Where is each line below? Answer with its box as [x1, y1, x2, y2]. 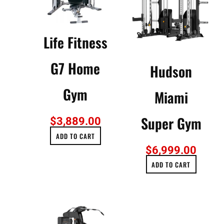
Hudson [150, 60, 192, 81]
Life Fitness [43, 32, 107, 53]
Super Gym [140, 112, 201, 133]
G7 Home [50, 58, 100, 79]
